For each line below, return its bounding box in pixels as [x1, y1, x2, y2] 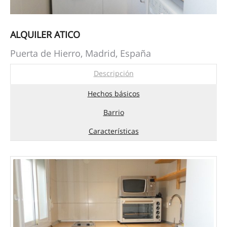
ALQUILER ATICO [10, 28, 80, 41]
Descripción [93, 68, 134, 78]
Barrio [103, 107, 124, 117]
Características [88, 126, 139, 136]
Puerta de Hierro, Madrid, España [10, 47, 151, 59]
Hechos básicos [87, 89, 140, 98]
